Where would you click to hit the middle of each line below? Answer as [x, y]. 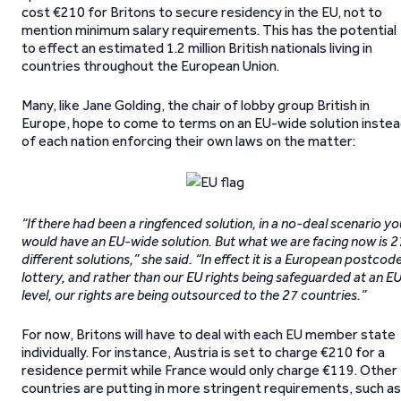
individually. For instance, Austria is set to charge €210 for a [203, 352]
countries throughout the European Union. [150, 66]
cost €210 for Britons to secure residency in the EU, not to [202, 12]
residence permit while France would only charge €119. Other [209, 370]
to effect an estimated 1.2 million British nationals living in [197, 48]
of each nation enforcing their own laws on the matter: [188, 141]
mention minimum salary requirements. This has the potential [209, 30]
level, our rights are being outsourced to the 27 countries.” [194, 295]
